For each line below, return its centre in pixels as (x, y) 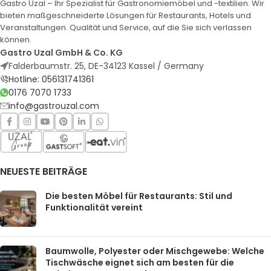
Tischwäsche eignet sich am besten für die (140, 262)
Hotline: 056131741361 (51, 80)
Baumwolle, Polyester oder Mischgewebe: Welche (155, 251)
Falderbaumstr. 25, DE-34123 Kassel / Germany (106, 66)
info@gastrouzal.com (54, 106)
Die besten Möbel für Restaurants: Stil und (139, 196)
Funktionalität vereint (94, 207)
